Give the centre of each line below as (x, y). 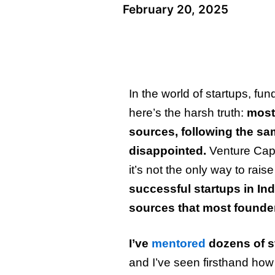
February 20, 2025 (175, 10)
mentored (178, 244)
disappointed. (167, 151)
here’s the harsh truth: (188, 113)
